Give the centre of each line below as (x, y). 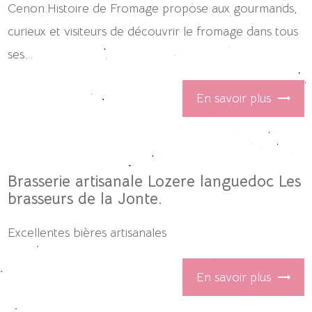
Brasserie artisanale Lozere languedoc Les (155, 182)
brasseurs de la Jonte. (85, 199)
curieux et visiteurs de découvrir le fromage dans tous (153, 31)
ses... (21, 54)
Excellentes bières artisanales (87, 233)
